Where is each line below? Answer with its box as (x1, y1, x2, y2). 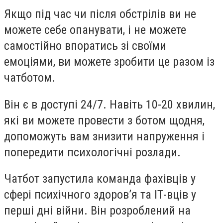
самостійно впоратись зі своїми (4, 39, 166, 53)
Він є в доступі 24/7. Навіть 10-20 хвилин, (4, 97, 215, 111)
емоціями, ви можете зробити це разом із (4, 55, 215, 69)
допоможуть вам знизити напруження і (4, 129, 205, 143)
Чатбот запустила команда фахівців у (4, 172, 196, 186)
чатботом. (4, 71, 55, 85)
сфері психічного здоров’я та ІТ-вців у (4, 188, 196, 202)
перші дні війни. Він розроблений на (4, 204, 191, 218)
